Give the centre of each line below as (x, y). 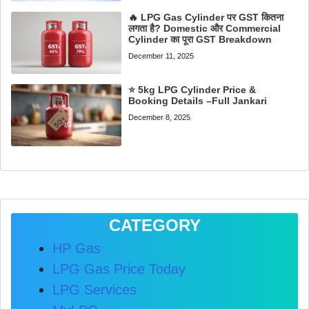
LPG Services (94, 290)
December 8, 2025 (160, 117)
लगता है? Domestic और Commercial (205, 28)
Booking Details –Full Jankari (198, 100)
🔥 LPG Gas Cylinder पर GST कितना (206, 17)
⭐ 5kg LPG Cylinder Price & (192, 89)
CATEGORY (154, 226)
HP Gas (77, 249)
